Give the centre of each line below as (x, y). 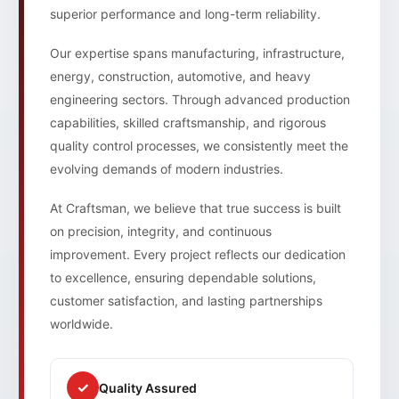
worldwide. (81, 324)
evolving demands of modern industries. (167, 169)
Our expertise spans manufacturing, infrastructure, (197, 53)
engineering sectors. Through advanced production (200, 100)
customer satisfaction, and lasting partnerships (186, 301)
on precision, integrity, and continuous (161, 232)
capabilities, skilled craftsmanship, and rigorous (188, 123)
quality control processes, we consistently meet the (199, 146)
